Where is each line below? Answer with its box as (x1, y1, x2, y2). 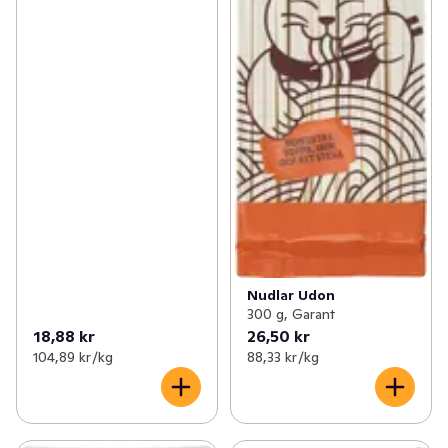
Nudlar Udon (246, 285, 335, 304)
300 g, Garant (246, 304, 335, 323)
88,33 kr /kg (246, 347, 319, 366)
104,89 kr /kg (33, 347, 113, 366)
